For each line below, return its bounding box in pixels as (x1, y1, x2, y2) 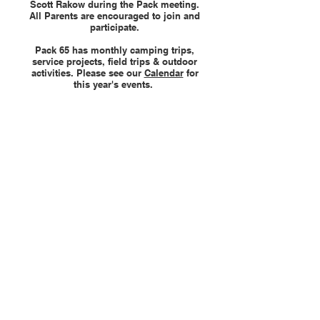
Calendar (144, 67, 184, 79)
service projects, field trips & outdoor (32, 56, 197, 67)
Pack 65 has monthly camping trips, (35, 44, 194, 56)
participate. (90, 21, 139, 33)
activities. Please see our (31, 67, 144, 79)
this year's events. (74, 79, 156, 90)
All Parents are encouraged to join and (29, 10, 200, 21)
